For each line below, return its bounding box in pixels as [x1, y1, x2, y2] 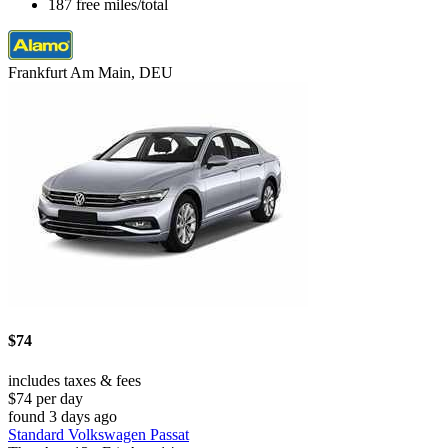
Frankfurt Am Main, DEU [8, 64, 173, 82]
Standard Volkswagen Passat [8, 425, 189, 443]
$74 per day [8, 389, 83, 407]
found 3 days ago [8, 407, 117, 425]
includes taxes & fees [8, 371, 141, 389]
